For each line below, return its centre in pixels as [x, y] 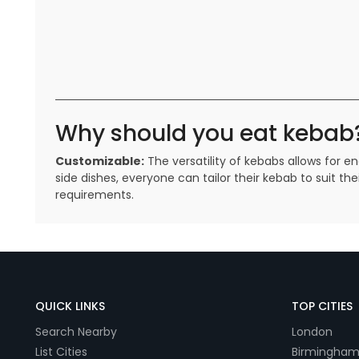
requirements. [95, 195]
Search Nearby [76, 332]
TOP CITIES [322, 307]
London [312, 332]
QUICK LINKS [70, 307]
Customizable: [100, 161]
